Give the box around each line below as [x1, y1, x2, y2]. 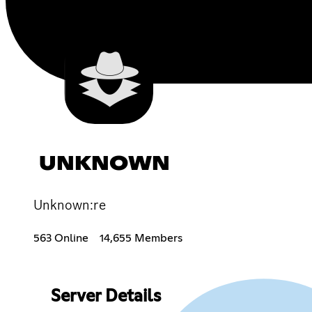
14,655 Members [100, 232, 182, 244]
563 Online [33, 232, 88, 244]
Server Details [50, 288, 161, 305]
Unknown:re [33, 195, 106, 214]
